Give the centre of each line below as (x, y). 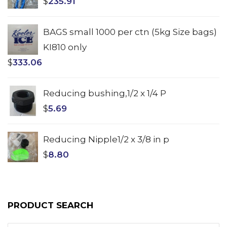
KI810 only (65, 47)
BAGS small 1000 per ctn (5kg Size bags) (130, 32)
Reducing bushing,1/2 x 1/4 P (105, 93)
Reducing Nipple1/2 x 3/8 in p (106, 139)
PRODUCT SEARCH (50, 205)
